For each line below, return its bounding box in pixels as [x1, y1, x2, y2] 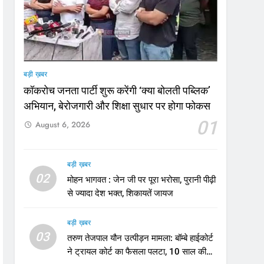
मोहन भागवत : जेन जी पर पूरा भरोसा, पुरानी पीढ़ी [67, 174, 216, 185]
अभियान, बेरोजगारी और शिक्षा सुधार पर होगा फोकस [24, 100, 211, 112]
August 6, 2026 [35, 119, 91, 130]
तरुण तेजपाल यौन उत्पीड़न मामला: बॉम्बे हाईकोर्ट [67, 233, 213, 243]
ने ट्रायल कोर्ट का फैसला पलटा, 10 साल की [67, 246, 169, 257]
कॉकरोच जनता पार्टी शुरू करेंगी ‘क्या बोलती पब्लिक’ [24, 85, 211, 97]
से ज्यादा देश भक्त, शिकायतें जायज [126, 188, 173, 199]
